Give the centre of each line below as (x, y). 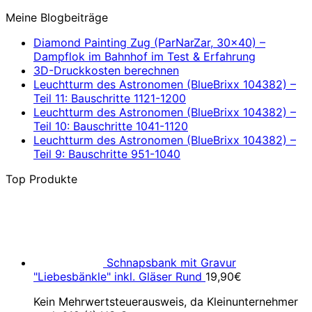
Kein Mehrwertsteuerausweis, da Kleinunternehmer (166, 302)
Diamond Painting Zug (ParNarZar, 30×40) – (149, 42)
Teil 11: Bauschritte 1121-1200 (110, 98)
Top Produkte (41, 179)
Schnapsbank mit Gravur (171, 263)
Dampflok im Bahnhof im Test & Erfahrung (145, 56)
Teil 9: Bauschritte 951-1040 (107, 154)
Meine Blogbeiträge (57, 17)
